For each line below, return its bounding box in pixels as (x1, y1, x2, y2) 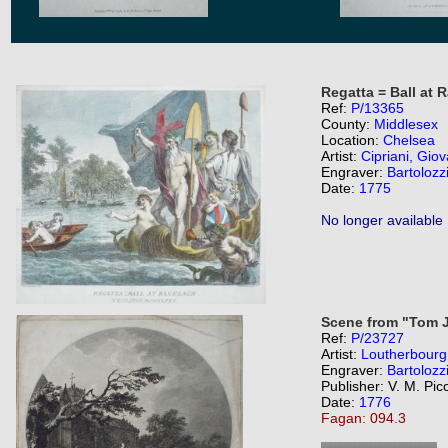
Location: (321, 132, 383, 148)
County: (321, 116, 374, 132)
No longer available (321, 212, 443, 228)
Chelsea (383, 132, 435, 148)
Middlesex (374, 116, 438, 132)
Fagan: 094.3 (321, 410, 406, 426)
